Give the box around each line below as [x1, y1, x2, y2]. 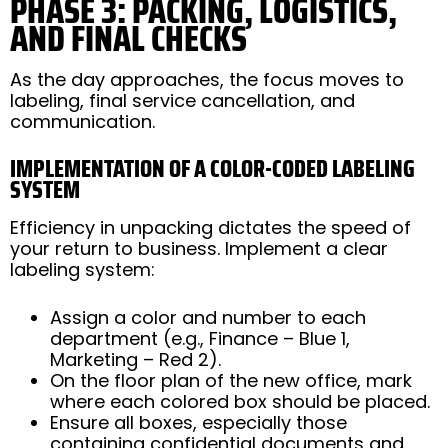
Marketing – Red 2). [50, 346, 221, 372]
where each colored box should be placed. [50, 388, 430, 414]
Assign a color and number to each [50, 304, 366, 330]
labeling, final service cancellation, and [10, 87, 355, 113]
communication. [10, 108, 155, 134]
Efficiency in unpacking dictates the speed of [10, 214, 411, 240]
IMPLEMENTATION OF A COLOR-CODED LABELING [10, 149, 415, 188]
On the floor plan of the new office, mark [50, 367, 412, 393]
